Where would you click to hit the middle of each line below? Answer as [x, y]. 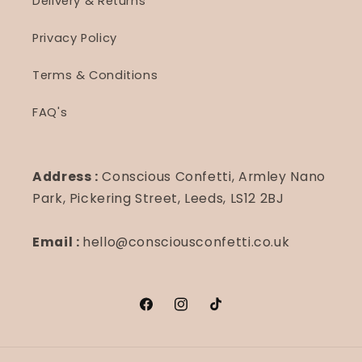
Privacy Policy [75, 38]
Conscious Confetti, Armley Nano [212, 176]
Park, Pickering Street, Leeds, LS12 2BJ [158, 198]
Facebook [168, 312]
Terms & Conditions [95, 76]
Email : [58, 242]
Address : [65, 176]
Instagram [205, 312]
